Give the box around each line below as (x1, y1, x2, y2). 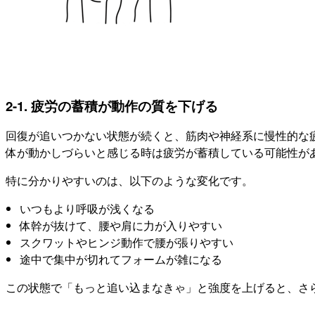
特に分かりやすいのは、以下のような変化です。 (6, 172, 253, 188)
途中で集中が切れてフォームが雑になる (20, 250, 222, 267)
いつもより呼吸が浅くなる (20, 200, 155, 217)
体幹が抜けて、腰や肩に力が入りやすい (20, 217, 222, 233)
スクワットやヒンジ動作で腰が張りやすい (20, 233, 233, 250)
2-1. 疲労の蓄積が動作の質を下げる (6, 96, 218, 115)
